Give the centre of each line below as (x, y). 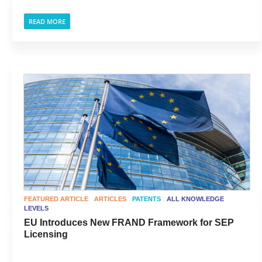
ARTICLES (110, 199)
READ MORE (47, 21)
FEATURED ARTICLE (56, 199)
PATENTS (146, 199)
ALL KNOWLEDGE (195, 199)
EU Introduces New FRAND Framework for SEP (129, 223)
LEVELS (36, 208)
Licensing (46, 234)
